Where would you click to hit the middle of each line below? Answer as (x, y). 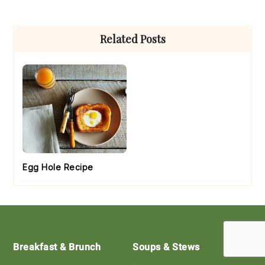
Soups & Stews (166, 247)
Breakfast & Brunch (57, 247)
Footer (37, 227)
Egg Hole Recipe (58, 167)
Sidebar (41, 57)
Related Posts (132, 39)
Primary (43, 35)
